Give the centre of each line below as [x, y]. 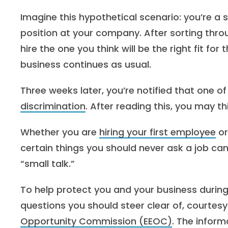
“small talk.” [48, 164]
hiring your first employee [158, 132]
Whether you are [60, 132]
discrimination [53, 106]
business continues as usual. [86, 64]
